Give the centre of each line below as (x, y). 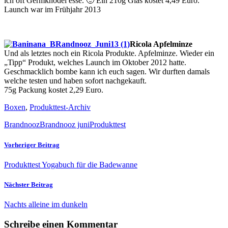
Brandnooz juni (65, 125)
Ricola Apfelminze (161, 44)
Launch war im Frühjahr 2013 (52, 10)
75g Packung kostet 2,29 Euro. (54, 90)
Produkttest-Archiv (60, 107)
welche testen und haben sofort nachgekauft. (75, 81)
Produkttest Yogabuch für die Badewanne (71, 164)
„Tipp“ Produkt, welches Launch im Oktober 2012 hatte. (95, 63)
